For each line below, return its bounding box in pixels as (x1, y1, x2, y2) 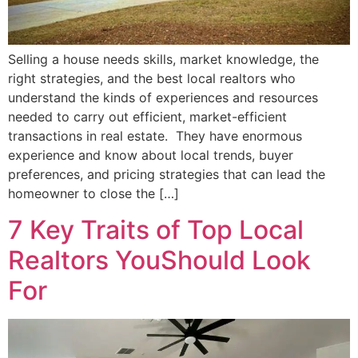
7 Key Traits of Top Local (8, 213, 304, 245)
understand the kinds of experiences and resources (8, 89, 318, 106)
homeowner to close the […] (8, 185, 179, 202)
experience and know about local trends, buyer (8, 147, 293, 164)
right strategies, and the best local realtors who (8, 70, 296, 87)
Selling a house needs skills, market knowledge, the (8, 51, 319, 68)
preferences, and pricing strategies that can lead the (8, 166, 325, 183)
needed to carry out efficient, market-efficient (8, 109, 287, 125)
